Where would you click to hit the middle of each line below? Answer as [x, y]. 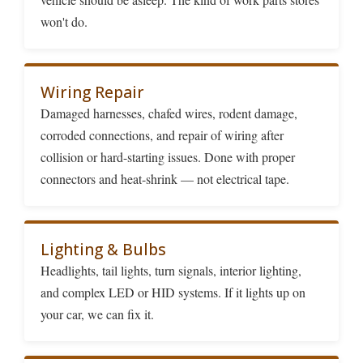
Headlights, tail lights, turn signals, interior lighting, [171, 270]
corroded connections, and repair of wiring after [162, 135]
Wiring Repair [92, 92]
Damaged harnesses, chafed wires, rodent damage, [169, 113]
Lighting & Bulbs [103, 249]
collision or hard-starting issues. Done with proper [168, 156]
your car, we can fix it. [97, 314]
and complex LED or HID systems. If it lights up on [173, 292]
